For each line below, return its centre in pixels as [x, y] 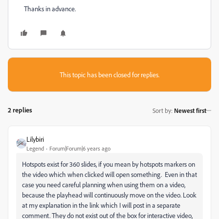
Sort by [162, 110]
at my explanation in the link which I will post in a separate [101, 205]
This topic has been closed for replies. [109, 75]
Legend [35, 148]
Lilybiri [35, 139]
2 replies [20, 110]
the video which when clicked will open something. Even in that [109, 174]
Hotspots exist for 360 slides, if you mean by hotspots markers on [109, 164]
